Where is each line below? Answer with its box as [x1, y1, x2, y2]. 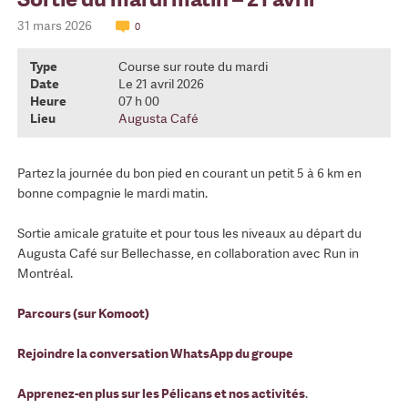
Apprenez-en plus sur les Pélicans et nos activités [16, 385, 305, 403]
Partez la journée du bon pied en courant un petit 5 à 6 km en [16, 165, 362, 182]
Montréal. [16, 265, 73, 282]
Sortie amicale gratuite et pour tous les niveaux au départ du [16, 225, 362, 242]
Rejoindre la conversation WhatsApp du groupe [16, 345, 293, 362]
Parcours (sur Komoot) [16, 305, 149, 322]
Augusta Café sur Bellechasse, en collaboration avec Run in [16, 245, 359, 262]
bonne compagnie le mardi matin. [16, 185, 208, 202]
